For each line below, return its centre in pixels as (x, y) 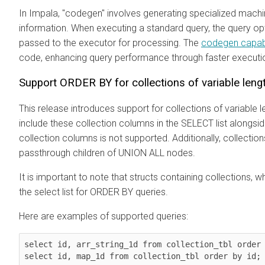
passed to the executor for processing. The (110, 43)
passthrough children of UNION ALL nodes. (107, 153)
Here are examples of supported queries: (104, 216)
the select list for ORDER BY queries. (93, 192)
